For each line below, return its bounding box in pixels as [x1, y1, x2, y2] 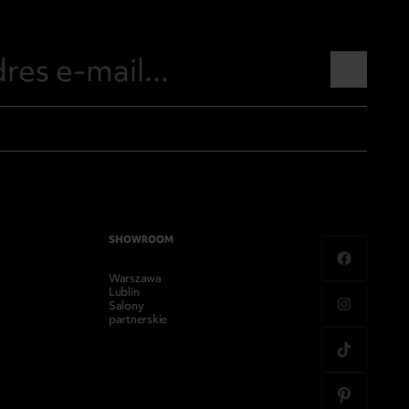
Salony [108, 298, 144, 313]
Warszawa [108, 270, 162, 286]
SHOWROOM [108, 233, 174, 246]
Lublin [108, 284, 140, 299]
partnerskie [108, 311, 168, 327]
